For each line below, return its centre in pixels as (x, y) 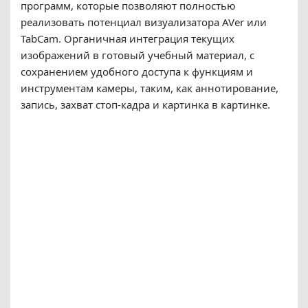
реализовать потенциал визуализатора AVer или (144, 22)
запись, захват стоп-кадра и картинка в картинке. (145, 104)
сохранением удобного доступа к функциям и (137, 71)
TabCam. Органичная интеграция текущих (128, 38)
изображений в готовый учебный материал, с (137, 55)
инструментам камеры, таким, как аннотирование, (150, 88)
